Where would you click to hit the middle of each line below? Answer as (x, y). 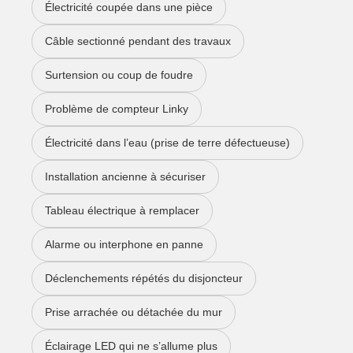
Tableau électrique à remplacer (122, 211)
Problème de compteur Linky (117, 109)
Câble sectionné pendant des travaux (138, 41)
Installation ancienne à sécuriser (125, 177)
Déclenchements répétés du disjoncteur (144, 279)
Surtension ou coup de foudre (119, 75)
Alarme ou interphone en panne (124, 245)
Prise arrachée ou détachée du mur (134, 312)
